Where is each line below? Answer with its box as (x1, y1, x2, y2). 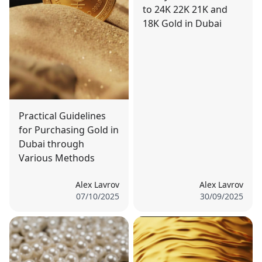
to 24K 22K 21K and (143, 2, 227, 16)
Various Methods (19, 151, 95, 164)
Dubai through (19, 137, 84, 150)
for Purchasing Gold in (19, 123, 119, 136)
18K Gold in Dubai (143, 16, 222, 30)
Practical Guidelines (19, 109, 106, 122)
